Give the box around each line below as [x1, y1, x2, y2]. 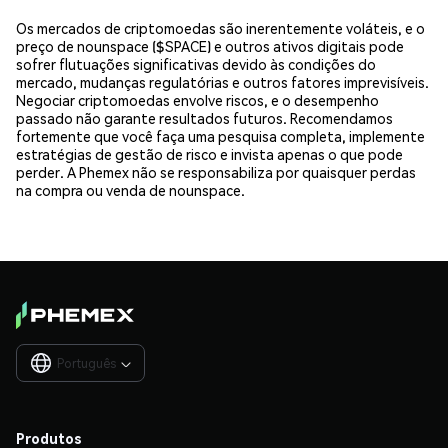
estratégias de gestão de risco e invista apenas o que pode [16, 145, 403, 164]
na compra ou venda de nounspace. [16, 181, 245, 200]
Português [57, 355, 116, 371]
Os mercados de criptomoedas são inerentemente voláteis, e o [16, 19, 425, 38]
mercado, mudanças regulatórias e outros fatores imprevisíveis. [16, 73, 429, 92]
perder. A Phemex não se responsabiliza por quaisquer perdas [16, 163, 416, 182]
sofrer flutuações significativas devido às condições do [16, 55, 376, 74]
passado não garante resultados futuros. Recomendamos [16, 109, 393, 128]
